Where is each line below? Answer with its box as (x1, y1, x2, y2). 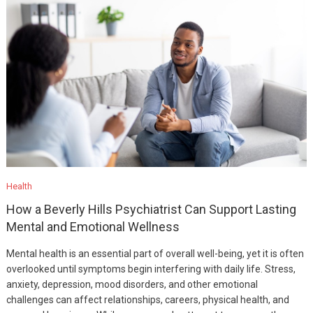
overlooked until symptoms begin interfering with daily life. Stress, (6, 263, 296, 275)
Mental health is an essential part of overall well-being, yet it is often (6, 247, 304, 259)
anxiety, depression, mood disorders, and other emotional (6, 278, 258, 290)
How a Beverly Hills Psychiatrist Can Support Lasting (6, 201, 296, 217)
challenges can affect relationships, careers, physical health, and (6, 293, 289, 305)
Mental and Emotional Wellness (6, 219, 180, 234)
